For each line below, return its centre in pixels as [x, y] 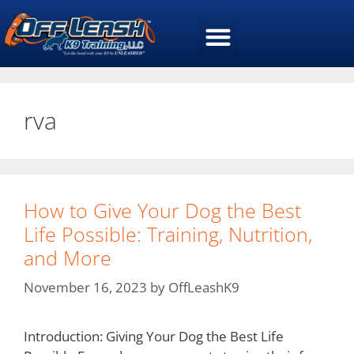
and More [68, 257]
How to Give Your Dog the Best [162, 210]
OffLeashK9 [204, 288]
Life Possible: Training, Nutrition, [168, 233]
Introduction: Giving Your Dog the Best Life [154, 337]
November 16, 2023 [85, 288]
